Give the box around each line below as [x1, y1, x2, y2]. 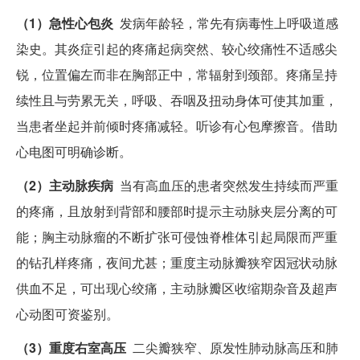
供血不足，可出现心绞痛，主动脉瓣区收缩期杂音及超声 [16, 279, 337, 298]
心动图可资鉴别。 [16, 305, 119, 324]
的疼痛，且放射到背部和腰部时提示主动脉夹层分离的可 [16, 202, 337, 221]
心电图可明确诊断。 [16, 142, 132, 162]
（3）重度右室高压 [16, 338, 126, 358]
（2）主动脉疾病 [16, 176, 117, 195]
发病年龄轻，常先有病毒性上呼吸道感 [113, 14, 338, 33]
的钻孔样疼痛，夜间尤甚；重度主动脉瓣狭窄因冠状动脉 [16, 253, 337, 272]
